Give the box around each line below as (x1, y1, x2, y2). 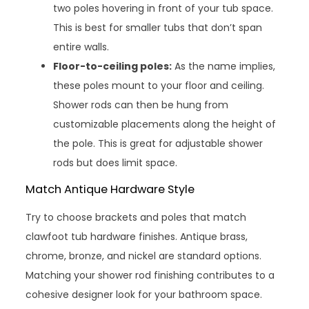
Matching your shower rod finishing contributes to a (26, 268, 275, 283)
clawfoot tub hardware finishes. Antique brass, (26, 230, 248, 244)
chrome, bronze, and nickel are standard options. (26, 249, 262, 263)
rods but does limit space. (53, 156, 178, 170)
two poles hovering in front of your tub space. (53, 1, 274, 16)
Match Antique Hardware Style (26, 181, 195, 198)
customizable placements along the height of (53, 117, 277, 132)
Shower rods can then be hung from (53, 98, 229, 112)
